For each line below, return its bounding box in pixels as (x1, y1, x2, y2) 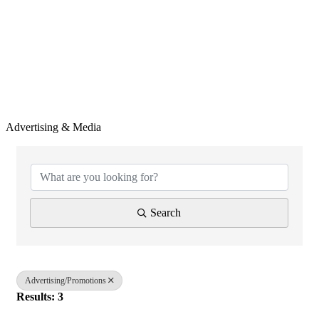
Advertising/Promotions (25, 276, 106, 286)
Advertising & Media (6, 121, 101, 133)
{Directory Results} (16, 135, 157, 153)
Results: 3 (16, 291, 63, 303)
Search (150, 206, 181, 219)
